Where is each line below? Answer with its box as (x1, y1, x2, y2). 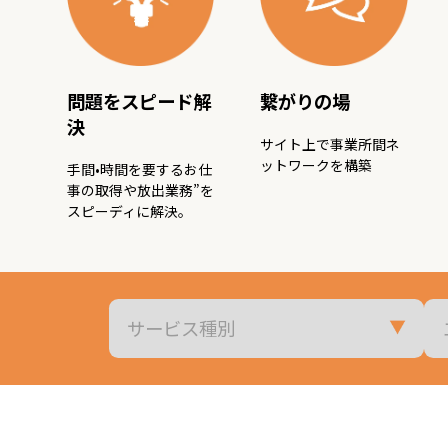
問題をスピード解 (67, 88, 212, 115)
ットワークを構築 (260, 154, 373, 175)
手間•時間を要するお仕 (67, 158, 213, 179)
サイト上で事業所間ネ (260, 133, 401, 154)
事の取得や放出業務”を (67, 179, 215, 200)
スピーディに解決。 (67, 200, 193, 221)
